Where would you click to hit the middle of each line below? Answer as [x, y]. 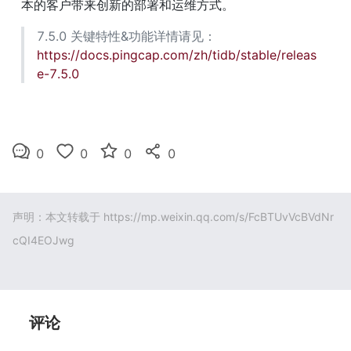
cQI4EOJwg [43, 241]
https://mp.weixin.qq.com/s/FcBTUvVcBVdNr [219, 217]
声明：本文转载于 [58, 217]
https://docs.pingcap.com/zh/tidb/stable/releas [177, 55]
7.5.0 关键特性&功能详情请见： [127, 36]
